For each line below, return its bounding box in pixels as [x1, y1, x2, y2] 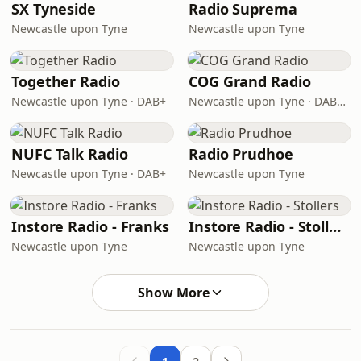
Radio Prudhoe [189, 144, 293, 164]
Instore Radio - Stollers [329, 217, 342, 236]
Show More [137, 284, 210, 301]
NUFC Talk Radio [11, 144, 128, 164]
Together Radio [11, 72, 120, 91]
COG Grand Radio [189, 72, 311, 91]
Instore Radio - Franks [11, 217, 170, 236]
